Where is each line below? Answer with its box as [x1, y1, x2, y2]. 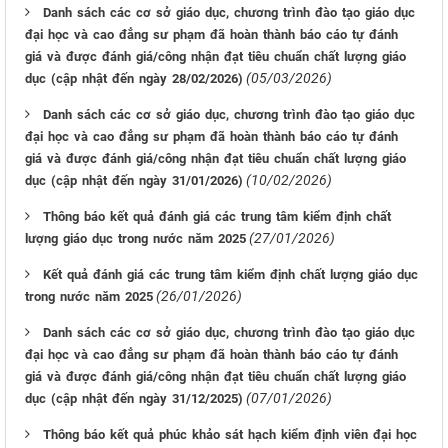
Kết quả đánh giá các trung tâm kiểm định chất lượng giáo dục [43, 267, 418, 282]
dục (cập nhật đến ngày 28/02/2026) [25, 71, 243, 86]
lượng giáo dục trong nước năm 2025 [25, 231, 246, 246]
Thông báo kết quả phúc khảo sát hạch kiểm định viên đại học [43, 427, 417, 442]
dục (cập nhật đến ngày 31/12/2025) [25, 391, 243, 406]
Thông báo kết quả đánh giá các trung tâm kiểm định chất [43, 209, 391, 224]
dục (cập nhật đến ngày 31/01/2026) [25, 173, 243, 188]
